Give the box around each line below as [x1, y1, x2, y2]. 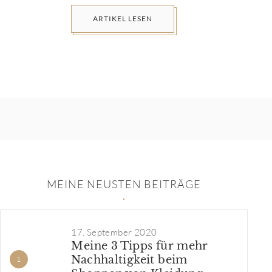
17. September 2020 [71, 226, 157, 239]
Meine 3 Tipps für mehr [71, 239, 208, 253]
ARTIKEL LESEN [92, 13, 152, 23]
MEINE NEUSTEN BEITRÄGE [46, 177, 201, 191]
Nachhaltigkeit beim [71, 253, 188, 267]
